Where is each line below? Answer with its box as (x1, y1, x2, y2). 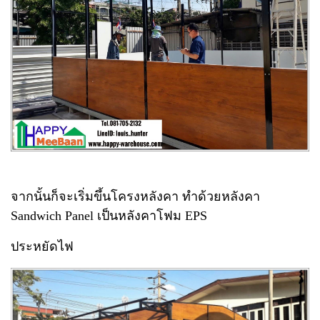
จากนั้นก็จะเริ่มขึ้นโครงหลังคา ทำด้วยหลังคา (11, 189, 260, 204)
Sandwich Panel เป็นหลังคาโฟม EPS (11, 208, 207, 223)
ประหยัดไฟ (11, 239, 74, 254)
